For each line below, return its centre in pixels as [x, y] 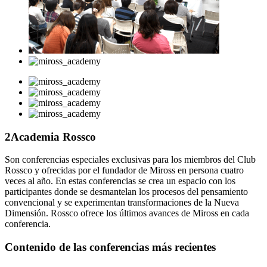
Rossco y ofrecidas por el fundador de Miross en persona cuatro [124, 170]
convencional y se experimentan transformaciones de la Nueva [122, 203]
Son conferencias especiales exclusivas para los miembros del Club [130, 160]
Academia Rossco [53, 136]
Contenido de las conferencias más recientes [110, 247]
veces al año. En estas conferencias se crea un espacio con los [120, 181]
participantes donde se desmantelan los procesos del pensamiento [126, 192]
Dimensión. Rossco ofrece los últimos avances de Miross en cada [127, 213]
